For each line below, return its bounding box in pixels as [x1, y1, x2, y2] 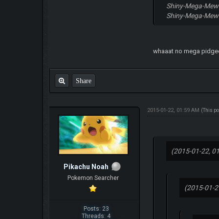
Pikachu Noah [64, 163, 109, 171]
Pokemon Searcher [67, 174, 119, 181]
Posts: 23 [83, 205, 109, 212]
